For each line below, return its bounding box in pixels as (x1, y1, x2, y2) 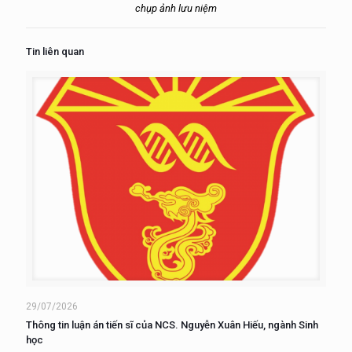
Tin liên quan (26, 45, 84, 57)
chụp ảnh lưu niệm (135, 2, 217, 14)
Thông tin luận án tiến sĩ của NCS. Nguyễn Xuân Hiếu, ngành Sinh (26, 319, 318, 332)
